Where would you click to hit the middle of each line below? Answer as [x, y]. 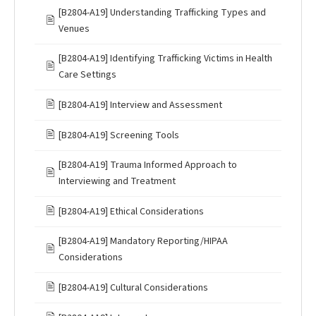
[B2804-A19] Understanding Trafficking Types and [162, 13]
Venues [74, 29]
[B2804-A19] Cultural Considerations [133, 287]
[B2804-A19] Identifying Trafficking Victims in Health [165, 59]
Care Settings [87, 75]
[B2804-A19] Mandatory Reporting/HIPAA [143, 242]
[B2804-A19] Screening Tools [119, 135]
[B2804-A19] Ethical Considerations [131, 211]
